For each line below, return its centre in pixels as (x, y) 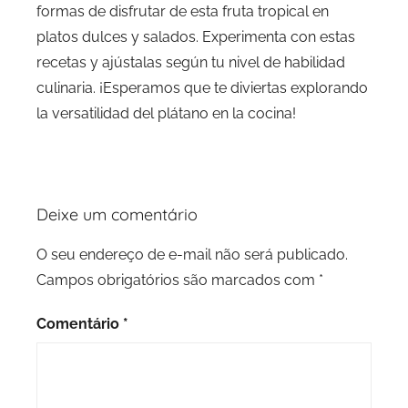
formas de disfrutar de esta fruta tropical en (183, 12)
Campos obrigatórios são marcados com (178, 280)
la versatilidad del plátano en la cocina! (166, 114)
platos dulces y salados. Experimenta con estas (196, 37)
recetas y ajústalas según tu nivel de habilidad (191, 63)
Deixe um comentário (117, 215)
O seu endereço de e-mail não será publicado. (192, 255)
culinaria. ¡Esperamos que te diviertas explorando (202, 88)
